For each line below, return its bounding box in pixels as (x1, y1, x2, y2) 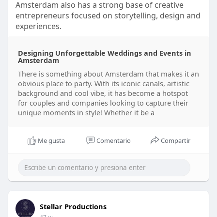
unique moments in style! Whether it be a (17, 108, 155, 118)
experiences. (15, 21, 62, 32)
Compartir (161, 136, 191, 145)
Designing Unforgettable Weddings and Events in (17, 48, 191, 58)
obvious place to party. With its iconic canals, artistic (17, 78, 189, 89)
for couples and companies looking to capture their (17, 98, 188, 108)
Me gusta (38, 136, 65, 145)
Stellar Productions (39, 201, 107, 212)
